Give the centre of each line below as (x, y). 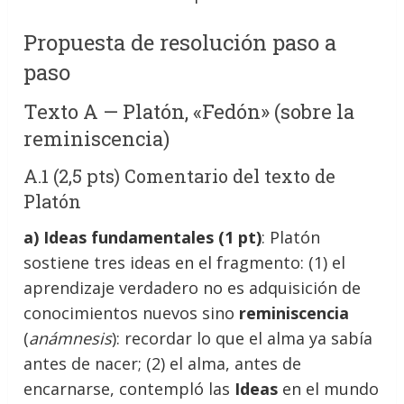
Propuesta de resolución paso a (180, 42)
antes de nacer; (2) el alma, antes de (163, 363)
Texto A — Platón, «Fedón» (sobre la (189, 111)
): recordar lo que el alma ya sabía (243, 338)
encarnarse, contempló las (129, 388)
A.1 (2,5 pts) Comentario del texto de (180, 175)
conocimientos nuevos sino (132, 312)
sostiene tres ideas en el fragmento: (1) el (185, 262)
